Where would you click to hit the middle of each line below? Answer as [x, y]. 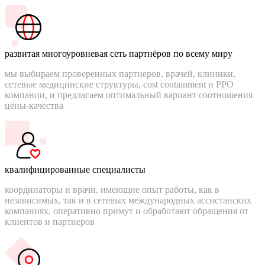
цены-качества [34, 105]
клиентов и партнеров [50, 221]
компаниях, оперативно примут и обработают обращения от [127, 211]
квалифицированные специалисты [75, 169]
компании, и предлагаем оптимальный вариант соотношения [129, 95]
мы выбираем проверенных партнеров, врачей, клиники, [120, 73]
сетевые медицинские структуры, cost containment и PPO [119, 84]
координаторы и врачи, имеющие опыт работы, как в [112, 189]
